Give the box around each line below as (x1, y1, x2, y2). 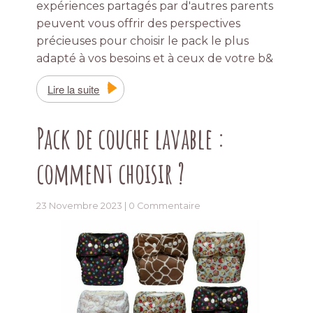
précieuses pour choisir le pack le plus (36, 34, 249, 48)
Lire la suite (48, 82, 100, 97)
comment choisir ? (36, 155, 185, 191)
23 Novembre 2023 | (36, 201, 129, 212)
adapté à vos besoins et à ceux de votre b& (36, 52, 274, 66)
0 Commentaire (129, 201, 201, 212)
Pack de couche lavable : (36, 120, 226, 156)
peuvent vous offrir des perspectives (36, 17, 241, 31)
